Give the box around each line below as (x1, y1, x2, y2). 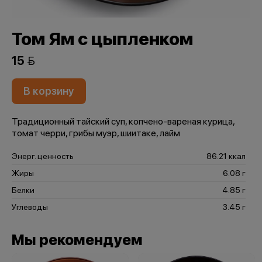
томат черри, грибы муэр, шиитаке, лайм (12, 127, 180, 139)
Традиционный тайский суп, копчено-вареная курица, (12, 116, 235, 127)
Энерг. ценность (12, 151, 74, 161)
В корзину (23, 85, 74, 97)
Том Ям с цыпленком (12, 28, 193, 49)
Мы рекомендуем (12, 231, 143, 249)
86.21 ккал (206, 151, 246, 161)
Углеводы (12, 202, 48, 212)
